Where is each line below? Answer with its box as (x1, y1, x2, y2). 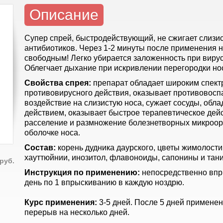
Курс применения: (24, 198, 97, 207)
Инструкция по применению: (24, 168, 140, 177)
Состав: (24, 143, 56, 152)
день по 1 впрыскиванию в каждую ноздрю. (24, 178, 184, 187)
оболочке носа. (24, 128, 80, 137)
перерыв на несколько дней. (24, 208, 129, 217)
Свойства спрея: (24, 79, 93, 87)
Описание (29, 6, 99, 23)
